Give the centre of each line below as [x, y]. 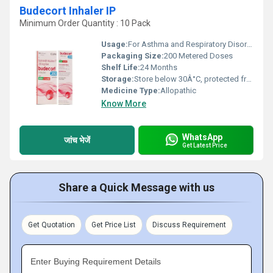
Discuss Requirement [189, 225]
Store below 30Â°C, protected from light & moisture [190, 79]
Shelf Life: [121, 67]
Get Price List [114, 225]
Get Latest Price [205, 145]
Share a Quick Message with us [136, 187]
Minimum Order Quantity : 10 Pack [85, 23]
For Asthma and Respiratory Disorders [187, 44]
